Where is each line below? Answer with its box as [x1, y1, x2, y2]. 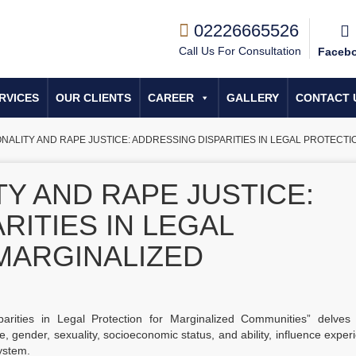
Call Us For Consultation [179, 44, 301, 57]
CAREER [148, 91, 194, 104]
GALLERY [226, 91, 279, 104]
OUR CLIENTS [56, 91, 131, 104]
